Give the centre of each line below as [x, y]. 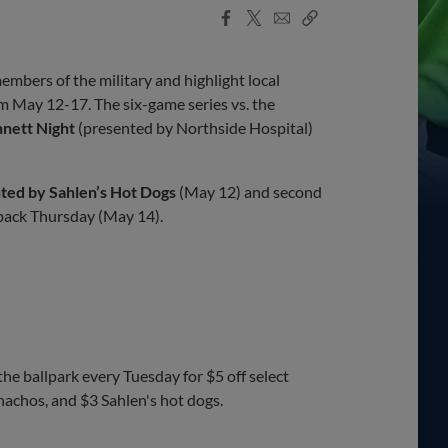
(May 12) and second [249, 191]
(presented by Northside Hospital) [194, 127]
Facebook [252, 15]
